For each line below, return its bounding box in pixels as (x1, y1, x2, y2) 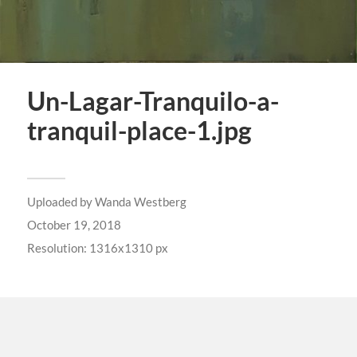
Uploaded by (26, 194, 95, 210)
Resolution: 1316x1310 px (26, 241, 168, 256)
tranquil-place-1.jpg (26, 116, 252, 147)
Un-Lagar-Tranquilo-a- (26, 86, 279, 117)
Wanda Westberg (94, 194, 186, 210)
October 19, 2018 (26, 218, 121, 233)
